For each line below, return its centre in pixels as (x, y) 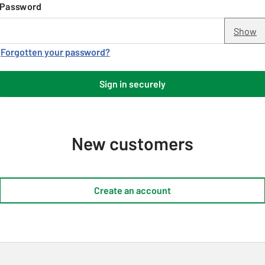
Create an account (132, 190)
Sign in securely (132, 84)
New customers (132, 143)
